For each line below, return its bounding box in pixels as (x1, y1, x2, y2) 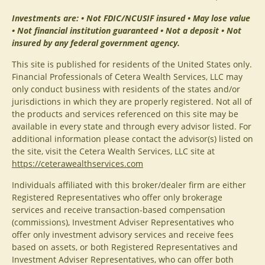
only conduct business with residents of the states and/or (12, 83, 240, 95)
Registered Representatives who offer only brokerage (12, 192, 222, 203)
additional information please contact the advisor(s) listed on (12, 133, 253, 144)
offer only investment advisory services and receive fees (12, 229, 234, 240)
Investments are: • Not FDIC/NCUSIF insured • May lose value (12, 12, 250, 24)
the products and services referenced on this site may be (12, 108, 238, 119)
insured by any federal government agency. (12, 37, 180, 49)
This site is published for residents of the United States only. (12, 59, 252, 70)
